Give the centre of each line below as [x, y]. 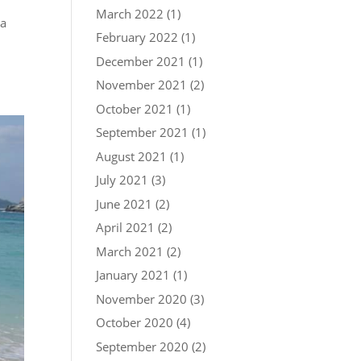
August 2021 [132, 156]
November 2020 [142, 299]
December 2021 [141, 61]
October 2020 [135, 322]
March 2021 [130, 251]
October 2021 [135, 108]
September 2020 [143, 346]
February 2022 [137, 37]
